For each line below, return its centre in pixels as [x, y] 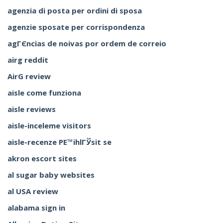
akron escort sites [42, 158]
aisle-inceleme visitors [49, 125]
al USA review [33, 191]
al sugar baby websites [51, 175]
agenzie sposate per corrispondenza [76, 27]
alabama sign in [36, 208]
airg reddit [28, 60]
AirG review [29, 76]
